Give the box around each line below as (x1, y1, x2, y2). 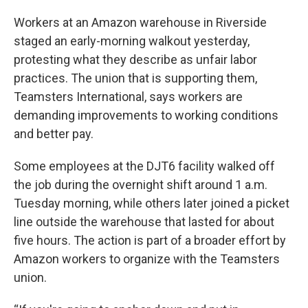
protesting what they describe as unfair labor (14, 52, 257, 67)
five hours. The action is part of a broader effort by (14, 233, 286, 247)
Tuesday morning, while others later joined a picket (14, 196, 289, 210)
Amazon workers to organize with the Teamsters (14, 252, 280, 266)
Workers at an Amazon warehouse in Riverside (14, 15, 267, 30)
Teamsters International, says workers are (14, 89, 243, 104)
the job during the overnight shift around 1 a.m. (14, 177, 267, 192)
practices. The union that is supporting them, (14, 71, 257, 85)
